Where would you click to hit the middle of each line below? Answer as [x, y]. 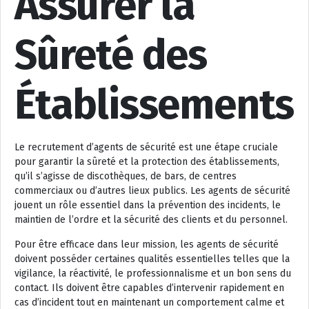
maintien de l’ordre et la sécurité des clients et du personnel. [151, 219]
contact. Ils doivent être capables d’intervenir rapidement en [149, 288]
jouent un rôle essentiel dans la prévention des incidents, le [148, 205]
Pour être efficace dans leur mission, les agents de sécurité [147, 244]
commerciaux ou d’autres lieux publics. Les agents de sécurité [152, 190]
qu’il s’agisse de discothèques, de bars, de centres [126, 176]
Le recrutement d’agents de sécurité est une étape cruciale [146, 147]
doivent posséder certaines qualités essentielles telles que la [152, 259]
